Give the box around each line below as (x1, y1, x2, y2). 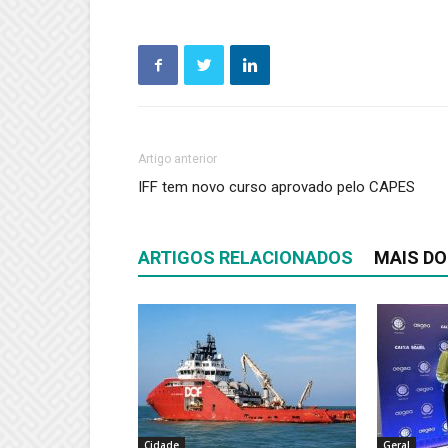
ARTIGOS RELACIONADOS (138, 247, 353, 269)
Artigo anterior (138, 152, 217, 167)
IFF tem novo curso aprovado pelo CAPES (138, 178, 415, 197)
